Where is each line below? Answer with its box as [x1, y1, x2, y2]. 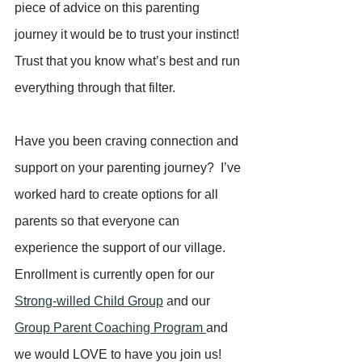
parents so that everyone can [15, 213, 183, 228]
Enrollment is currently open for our [15, 267, 217, 281]
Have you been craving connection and [15, 133, 242, 148]
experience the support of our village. [15, 240, 235, 255]
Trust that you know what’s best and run [15, 53, 243, 68]
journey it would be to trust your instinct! [15, 27, 242, 41]
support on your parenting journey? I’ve [15, 160, 244, 175]
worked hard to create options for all [15, 187, 221, 201]
